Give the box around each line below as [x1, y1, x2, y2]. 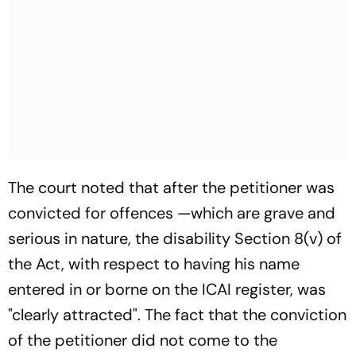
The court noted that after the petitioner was [8, 176, 335, 198]
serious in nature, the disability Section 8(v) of [8, 227, 342, 249]
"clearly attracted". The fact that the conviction [8, 304, 346, 325]
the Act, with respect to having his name [8, 253, 300, 274]
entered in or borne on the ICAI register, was [8, 278, 326, 300]
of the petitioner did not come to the [8, 329, 277, 350]
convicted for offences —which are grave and [8, 202, 335, 223]
